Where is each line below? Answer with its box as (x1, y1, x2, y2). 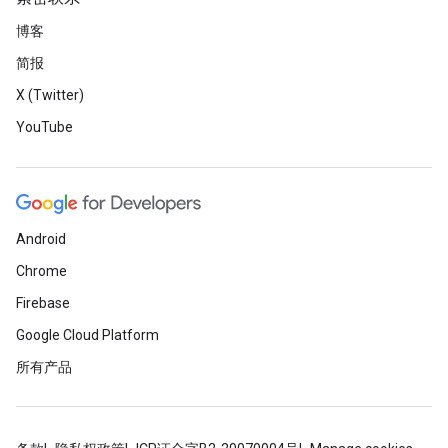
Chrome (16, 263, 67, 279)
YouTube (16, 119, 73, 135)
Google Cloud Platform (16, 327, 159, 343)
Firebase (16, 295, 70, 311)
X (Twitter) (16, 87, 84, 103)
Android (16, 231, 66, 247)
